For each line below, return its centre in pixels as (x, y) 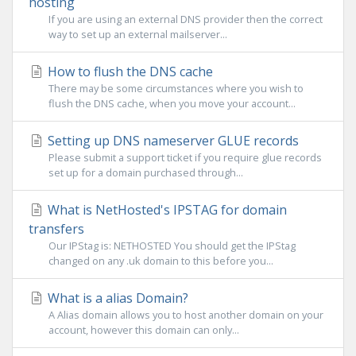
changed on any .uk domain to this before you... (161, 261)
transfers (56, 229)
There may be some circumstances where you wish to (176, 88)
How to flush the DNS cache (129, 72)
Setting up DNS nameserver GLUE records (172, 141)
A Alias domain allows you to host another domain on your (186, 315)
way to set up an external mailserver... (138, 34)
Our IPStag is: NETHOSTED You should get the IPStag (172, 246)
